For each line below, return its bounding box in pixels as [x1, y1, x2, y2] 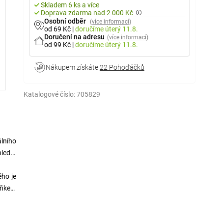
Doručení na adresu [44, 33, 105, 41]
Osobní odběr [44, 17, 87, 25]
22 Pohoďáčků [100, 63, 144, 71]
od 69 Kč [44, 25, 72, 33]
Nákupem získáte [46, 63, 100, 71]
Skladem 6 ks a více [41, 1, 99, 9]
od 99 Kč [44, 41, 72, 49]
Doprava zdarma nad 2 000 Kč [41, 9, 133, 17]
